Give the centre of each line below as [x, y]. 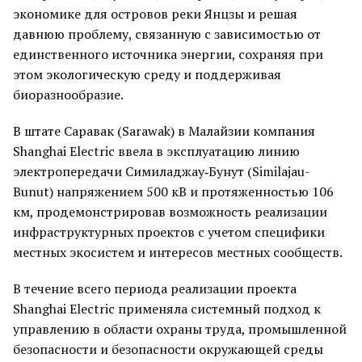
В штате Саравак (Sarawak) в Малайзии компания [164, 131]
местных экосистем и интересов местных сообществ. [178, 252]
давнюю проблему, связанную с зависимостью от [167, 34]
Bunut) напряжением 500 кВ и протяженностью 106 [173, 192]
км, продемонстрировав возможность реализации [170, 212]
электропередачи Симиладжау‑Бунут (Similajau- [162, 171]
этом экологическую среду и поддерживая [147, 74]
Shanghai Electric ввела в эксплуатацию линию [156, 151]
